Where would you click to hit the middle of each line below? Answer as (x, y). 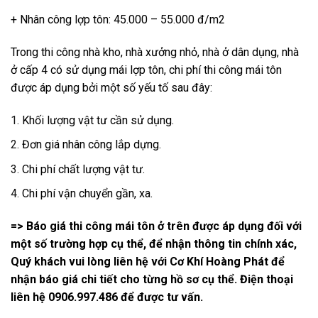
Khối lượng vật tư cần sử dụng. (98, 120)
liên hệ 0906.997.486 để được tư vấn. (107, 297)
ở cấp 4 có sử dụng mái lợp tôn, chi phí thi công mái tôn (146, 70)
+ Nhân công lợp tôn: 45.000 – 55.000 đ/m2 (118, 20)
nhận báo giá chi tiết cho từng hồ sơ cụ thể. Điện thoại (152, 280)
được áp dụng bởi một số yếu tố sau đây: (111, 87)
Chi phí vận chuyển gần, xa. (87, 194)
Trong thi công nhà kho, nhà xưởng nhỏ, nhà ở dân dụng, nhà (155, 52)
